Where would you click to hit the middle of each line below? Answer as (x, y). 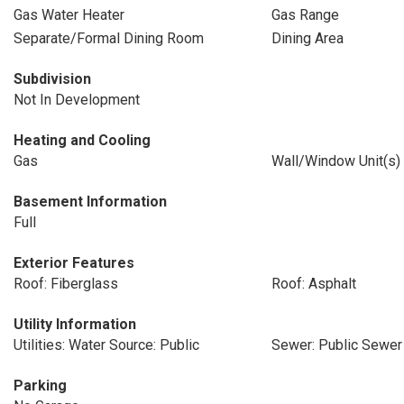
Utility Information (75, 324)
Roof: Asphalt (313, 284)
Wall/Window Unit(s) (335, 161)
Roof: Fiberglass (66, 284)
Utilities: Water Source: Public (106, 345)
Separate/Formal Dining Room (109, 38)
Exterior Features (74, 263)
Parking (40, 386)
